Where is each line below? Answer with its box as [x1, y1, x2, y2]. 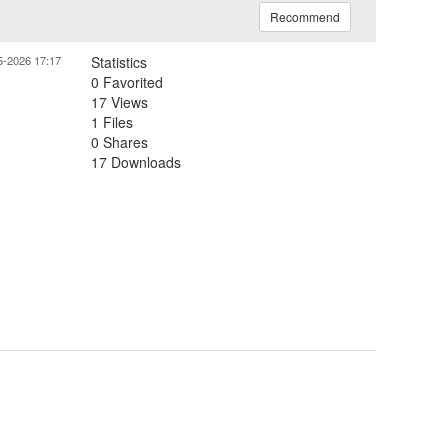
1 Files [91, 112, 133, 132]
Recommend [269, 8, 340, 25]
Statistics [91, 52, 147, 72]
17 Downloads [91, 152, 181, 172]
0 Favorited [91, 72, 163, 92]
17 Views [91, 92, 148, 112]
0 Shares [91, 132, 148, 152]
